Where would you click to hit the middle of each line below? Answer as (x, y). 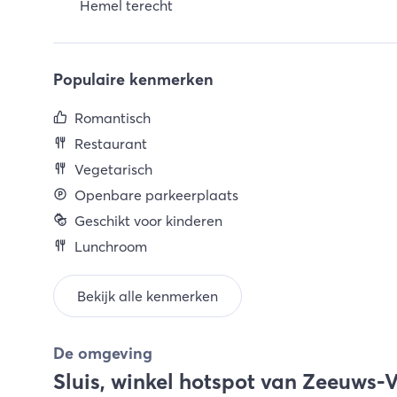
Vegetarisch (113, 169)
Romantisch (113, 118)
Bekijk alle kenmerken (148, 296)
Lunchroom (111, 246)
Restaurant (111, 144)
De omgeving (103, 353)
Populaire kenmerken (133, 79)
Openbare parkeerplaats (156, 195)
